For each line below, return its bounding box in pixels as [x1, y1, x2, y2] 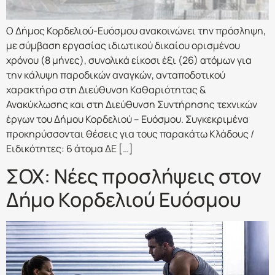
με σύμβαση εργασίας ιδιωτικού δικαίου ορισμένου [6, 38, 240, 52]
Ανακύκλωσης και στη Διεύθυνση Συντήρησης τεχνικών [6, 97, 257, 111]
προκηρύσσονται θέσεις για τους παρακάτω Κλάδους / [6, 126, 254, 141]
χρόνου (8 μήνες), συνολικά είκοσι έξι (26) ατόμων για [6, 53, 252, 67]
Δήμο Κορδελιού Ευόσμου [6, 186, 241, 214]
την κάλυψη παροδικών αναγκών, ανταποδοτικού [6, 68, 225, 82]
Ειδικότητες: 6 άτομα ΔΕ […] [6, 141, 133, 155]
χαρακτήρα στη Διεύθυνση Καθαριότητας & [6, 82, 206, 96]
